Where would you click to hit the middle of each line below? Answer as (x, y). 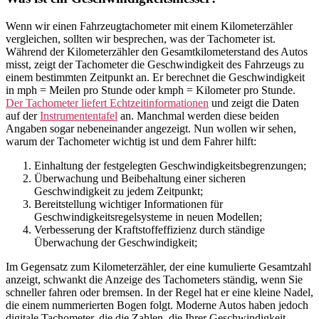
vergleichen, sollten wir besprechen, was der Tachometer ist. (141, 39)
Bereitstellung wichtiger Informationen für (129, 204)
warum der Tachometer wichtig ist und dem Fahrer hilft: (131, 142)
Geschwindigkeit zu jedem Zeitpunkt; (119, 192)
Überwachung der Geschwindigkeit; (116, 243)
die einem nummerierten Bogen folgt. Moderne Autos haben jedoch (157, 305)
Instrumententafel (79, 116)
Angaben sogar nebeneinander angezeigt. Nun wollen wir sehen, (151, 129)
